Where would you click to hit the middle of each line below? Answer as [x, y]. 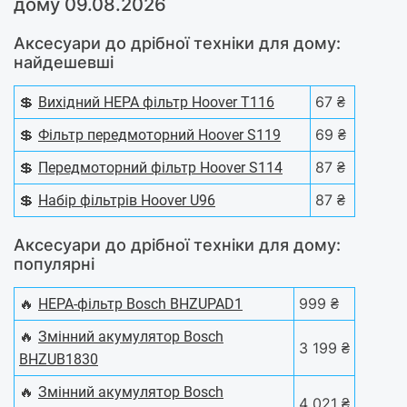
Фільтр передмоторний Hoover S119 [159, 135]
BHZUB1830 [59, 360]
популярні [54, 264]
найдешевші [64, 63]
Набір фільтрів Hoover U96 [127, 201]
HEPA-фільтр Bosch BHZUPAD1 [140, 304]
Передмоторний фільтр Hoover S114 [160, 168]
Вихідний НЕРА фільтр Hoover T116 [156, 103]
